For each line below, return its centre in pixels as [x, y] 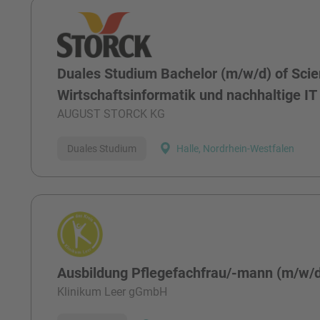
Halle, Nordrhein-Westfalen [236, 148]
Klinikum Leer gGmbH [112, 291]
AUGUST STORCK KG [111, 114]
